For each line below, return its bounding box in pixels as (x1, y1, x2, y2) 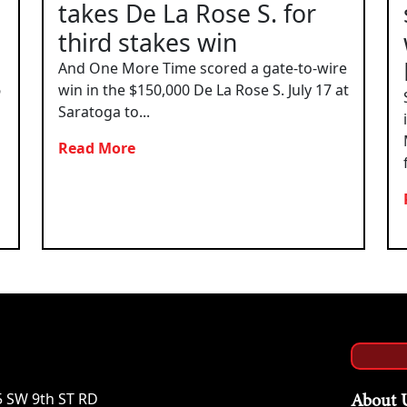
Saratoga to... (58, 101, 150, 122)
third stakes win (58, 25, 237, 59)
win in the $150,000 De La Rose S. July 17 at (58, 79, 349, 100)
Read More (58, 137, 139, 158)
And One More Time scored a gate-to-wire (58, 57, 347, 78)
